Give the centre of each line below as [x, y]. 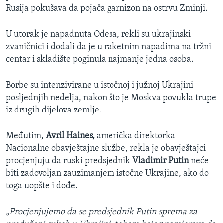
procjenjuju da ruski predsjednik [69, 161]
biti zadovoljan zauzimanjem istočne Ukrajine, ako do [107, 174]
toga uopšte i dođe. [42, 186]
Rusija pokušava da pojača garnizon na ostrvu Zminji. [107, 9]
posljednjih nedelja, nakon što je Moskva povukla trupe [111, 98]
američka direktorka [135, 136]
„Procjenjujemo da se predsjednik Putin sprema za [102, 212]
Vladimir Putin [162, 161]
